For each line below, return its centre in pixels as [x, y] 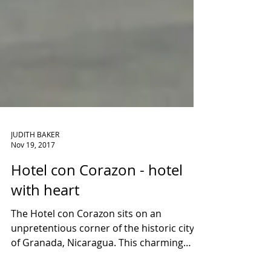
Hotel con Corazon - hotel [97, 224]
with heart [45, 244]
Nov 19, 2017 [33, 199]
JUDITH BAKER [35, 188]
